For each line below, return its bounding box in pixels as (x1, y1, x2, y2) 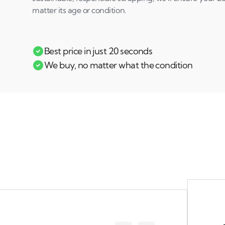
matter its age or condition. (32, 5, 127, 15)
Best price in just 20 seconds (44, 45, 153, 57)
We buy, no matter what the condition (44, 59, 193, 71)
